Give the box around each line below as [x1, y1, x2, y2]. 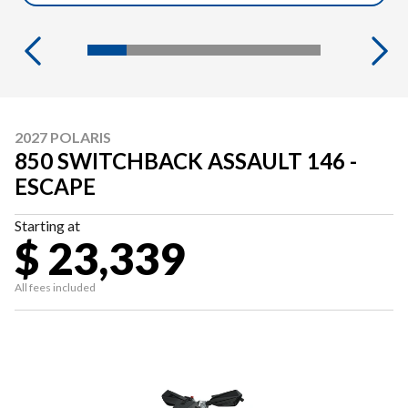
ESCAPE [15, 173, 96, 199]
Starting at [15, 217, 80, 234]
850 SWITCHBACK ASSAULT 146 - [15, 148, 357, 174]
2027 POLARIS [15, 128, 111, 146]
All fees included [15, 280, 96, 294]
